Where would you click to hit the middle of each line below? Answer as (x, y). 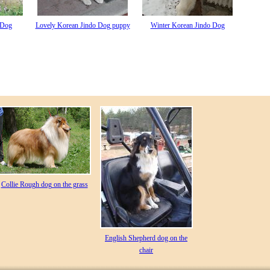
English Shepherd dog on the (146, 238)
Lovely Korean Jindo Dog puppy (83, 25)
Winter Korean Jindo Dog (187, 25)
